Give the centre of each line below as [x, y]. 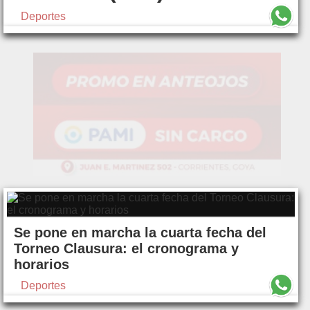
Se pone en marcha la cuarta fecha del [140, 233]
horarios [42, 265]
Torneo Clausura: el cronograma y [126, 249]
